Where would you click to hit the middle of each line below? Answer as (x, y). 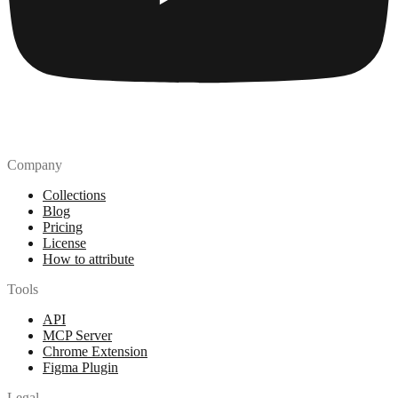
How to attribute (88, 259)
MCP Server (77, 335)
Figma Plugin (80, 367)
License (64, 243)
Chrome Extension (95, 351)
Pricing (63, 227)
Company (35, 165)
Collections (74, 195)
